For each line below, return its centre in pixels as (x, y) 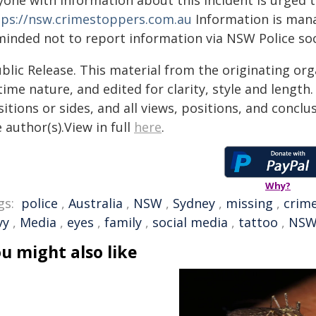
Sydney (194, 203)
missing (249, 203)
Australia (96, 203)
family (123, 222)
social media (190, 222)
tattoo (258, 222)
